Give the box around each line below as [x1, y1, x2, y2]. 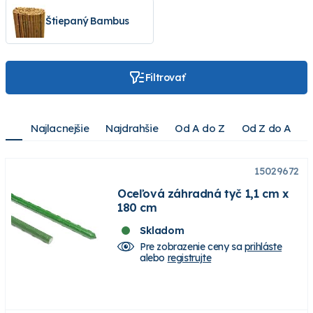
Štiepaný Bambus [45, 14, 129, 27]
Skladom [140, 224, 184, 237]
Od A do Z [175, 122, 225, 136]
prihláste [244, 240, 282, 253]
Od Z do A [241, 122, 292, 136]
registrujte [167, 251, 212, 264]
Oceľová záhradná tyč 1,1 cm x [117, 186, 289, 201]
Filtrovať [145, 71, 185, 84]
